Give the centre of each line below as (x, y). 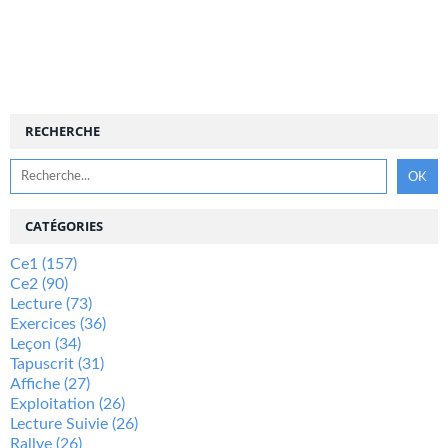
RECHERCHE (62, 130)
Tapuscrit (42, 363)
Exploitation (52, 403)
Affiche (35, 383)
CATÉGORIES (64, 225)
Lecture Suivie (59, 423)
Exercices (43, 323)
